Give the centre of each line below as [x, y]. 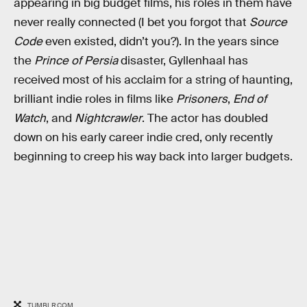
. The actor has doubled [205, 118]
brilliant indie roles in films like [95, 99]
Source [268, 22]
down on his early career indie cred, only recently [143, 137]
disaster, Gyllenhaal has [183, 60]
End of [250, 99]
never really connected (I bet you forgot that [132, 22]
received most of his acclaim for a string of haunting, [153, 79]
